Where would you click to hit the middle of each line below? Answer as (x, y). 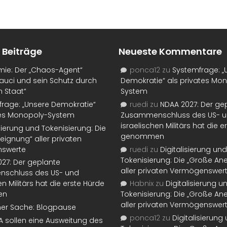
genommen (142, 136)
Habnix (142, 184)
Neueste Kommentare (170, 51)
